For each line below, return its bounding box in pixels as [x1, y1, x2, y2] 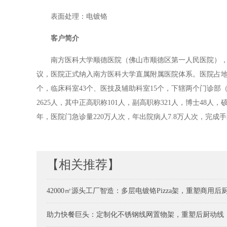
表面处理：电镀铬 [51, 13, 107, 20]
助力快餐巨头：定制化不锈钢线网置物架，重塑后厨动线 [47, 211, 224, 218]
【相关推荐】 [47, 158, 120, 171]
